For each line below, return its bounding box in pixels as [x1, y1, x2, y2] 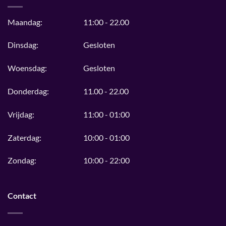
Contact [8, 191, 36, 201]
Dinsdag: [8, 40, 38, 50]
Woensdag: [8, 63, 47, 73]
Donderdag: [8, 86, 49, 96]
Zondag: [8, 155, 36, 165]
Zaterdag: [8, 132, 41, 142]
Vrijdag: [8, 109, 34, 119]
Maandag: [8, 17, 42, 27]
